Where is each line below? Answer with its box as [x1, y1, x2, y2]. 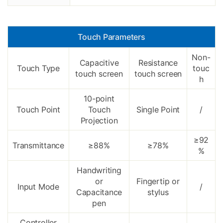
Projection [80, 115, 118, 126]
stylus [147, 187, 169, 198]
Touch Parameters [78, 32, 145, 42]
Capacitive [79, 58, 119, 68]
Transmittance [12, 140, 64, 151]
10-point [84, 94, 114, 104]
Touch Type [17, 63, 60, 74]
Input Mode [17, 182, 59, 192]
